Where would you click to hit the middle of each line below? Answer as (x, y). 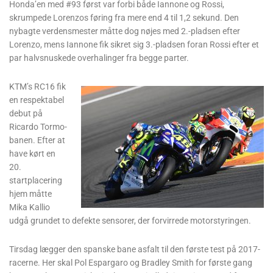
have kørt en (32, 153)
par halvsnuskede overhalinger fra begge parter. (99, 58)
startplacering (36, 180)
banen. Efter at (37, 140)
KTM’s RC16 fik (37, 86)
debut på (26, 113)
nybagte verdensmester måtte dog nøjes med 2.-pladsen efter (125, 31)
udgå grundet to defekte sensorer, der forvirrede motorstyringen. (130, 220)
